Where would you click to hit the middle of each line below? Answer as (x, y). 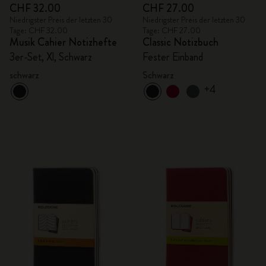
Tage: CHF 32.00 (39, 30)
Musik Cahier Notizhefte (63, 42)
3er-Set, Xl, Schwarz (51, 57)
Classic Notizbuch (180, 42)
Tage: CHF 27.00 (172, 30)
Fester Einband (173, 57)
